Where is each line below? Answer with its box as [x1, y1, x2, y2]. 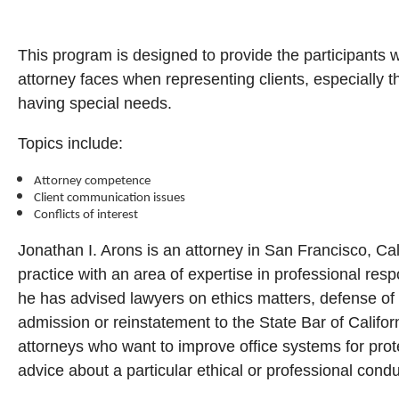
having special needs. [18, 94, 172, 112]
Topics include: [18, 134, 123, 152]
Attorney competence [34, 175, 151, 188]
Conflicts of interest [34, 208, 138, 222]
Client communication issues [34, 191, 185, 205]
